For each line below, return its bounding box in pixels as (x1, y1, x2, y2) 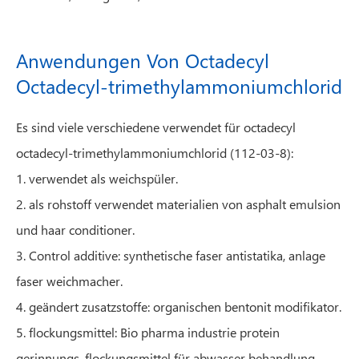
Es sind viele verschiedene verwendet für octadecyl (16, 119, 296, 135)
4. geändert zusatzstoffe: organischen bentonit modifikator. (16, 298, 341, 315)
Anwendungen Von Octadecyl (16, 47, 269, 73)
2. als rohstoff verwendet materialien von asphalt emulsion (16, 196, 341, 212)
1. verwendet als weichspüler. (16, 170, 178, 187)
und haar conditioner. (16, 221, 135, 238)
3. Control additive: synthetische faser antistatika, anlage (16, 247, 325, 264)
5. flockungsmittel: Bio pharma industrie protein (16, 324, 280, 341)
